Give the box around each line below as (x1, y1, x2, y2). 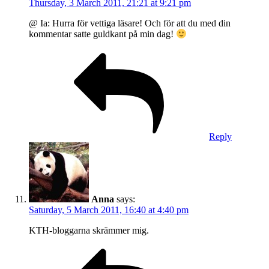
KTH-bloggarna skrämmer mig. (29, 225, 149, 235)
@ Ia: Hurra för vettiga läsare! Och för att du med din (29, 18, 231, 29)
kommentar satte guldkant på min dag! (29, 29, 176, 40)
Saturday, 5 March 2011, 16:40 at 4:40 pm (29, 204, 189, 215)
